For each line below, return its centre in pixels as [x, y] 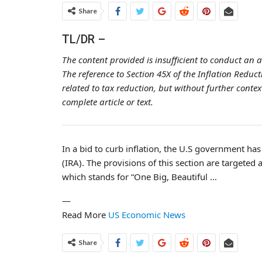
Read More [85, 215]
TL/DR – [84, 39]
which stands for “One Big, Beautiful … [139, 177]
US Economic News [147, 215]
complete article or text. [108, 102]
